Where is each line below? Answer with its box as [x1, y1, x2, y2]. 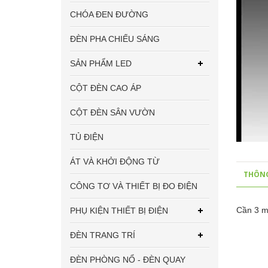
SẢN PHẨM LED [70, 59, 132, 68]
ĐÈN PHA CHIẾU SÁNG [70, 34, 160, 44]
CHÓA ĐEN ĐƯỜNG [70, 10, 148, 19]
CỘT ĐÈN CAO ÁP [70, 83, 141, 93]
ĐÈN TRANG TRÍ [70, 230, 135, 240]
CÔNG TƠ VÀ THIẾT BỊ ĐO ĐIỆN [70, 181, 197, 191]
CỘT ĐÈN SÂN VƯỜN [70, 108, 155, 117]
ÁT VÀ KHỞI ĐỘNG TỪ [70, 157, 160, 166]
